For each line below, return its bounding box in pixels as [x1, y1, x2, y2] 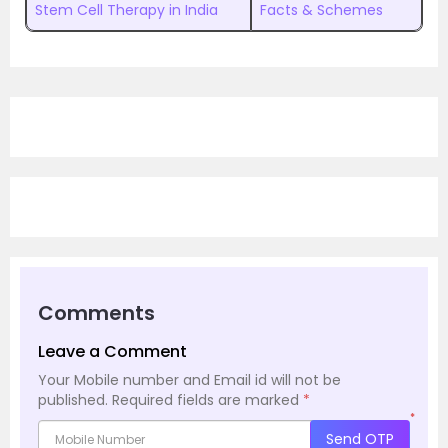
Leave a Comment [38, 340, 187, 363]
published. [38, 390, 108, 410]
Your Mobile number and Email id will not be [38, 370, 341, 390]
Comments [38, 299, 155, 327]
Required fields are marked [112, 390, 303, 410]
